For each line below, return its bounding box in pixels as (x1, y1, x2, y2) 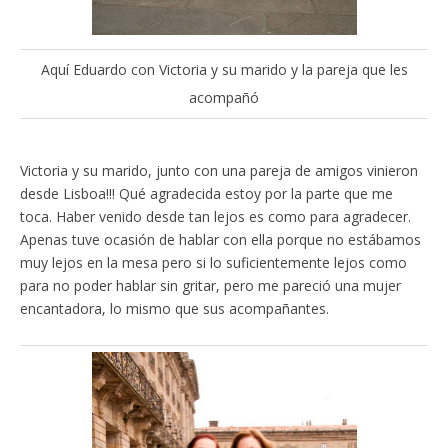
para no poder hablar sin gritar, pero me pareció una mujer (20, 276, 401, 296)
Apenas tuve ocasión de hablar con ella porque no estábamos (20, 230, 421, 250)
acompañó (189, 88, 259, 108)
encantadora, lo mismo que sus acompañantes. (20, 299, 329, 319)
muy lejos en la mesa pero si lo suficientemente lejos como (20, 253, 407, 273)
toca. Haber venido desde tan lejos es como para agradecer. (20, 207, 411, 227)
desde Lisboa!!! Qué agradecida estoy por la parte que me (20, 184, 393, 204)
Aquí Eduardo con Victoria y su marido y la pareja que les (40, 60, 408, 80)
